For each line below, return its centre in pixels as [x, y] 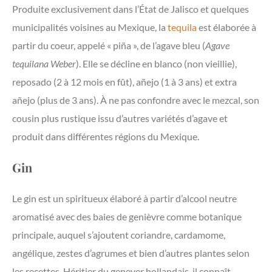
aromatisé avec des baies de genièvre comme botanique [127, 217]
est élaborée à [226, 27]
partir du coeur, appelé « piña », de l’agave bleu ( [109, 46]
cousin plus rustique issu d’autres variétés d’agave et [120, 118]
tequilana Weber [44, 64]
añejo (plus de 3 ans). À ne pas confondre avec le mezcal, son [136, 100]
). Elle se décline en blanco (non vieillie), [156, 64]
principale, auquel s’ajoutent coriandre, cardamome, [119, 235]
